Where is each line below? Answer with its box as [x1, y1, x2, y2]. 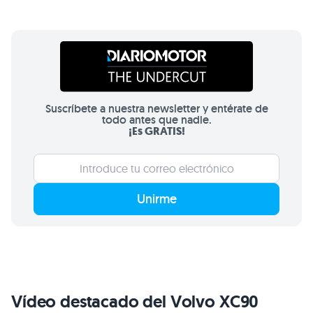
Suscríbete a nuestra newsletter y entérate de [45, 101, 268, 117]
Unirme [136, 191, 177, 208]
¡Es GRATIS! [128, 124, 185, 139]
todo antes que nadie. [101, 112, 212, 128]
